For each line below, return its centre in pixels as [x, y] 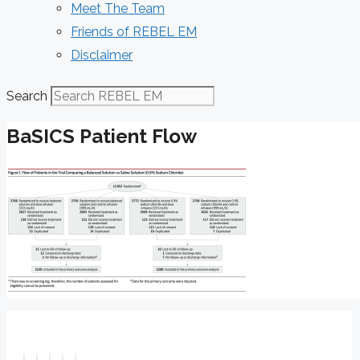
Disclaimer [102, 55]
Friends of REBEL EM [134, 32]
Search [27, 96]
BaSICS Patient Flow [102, 136]
